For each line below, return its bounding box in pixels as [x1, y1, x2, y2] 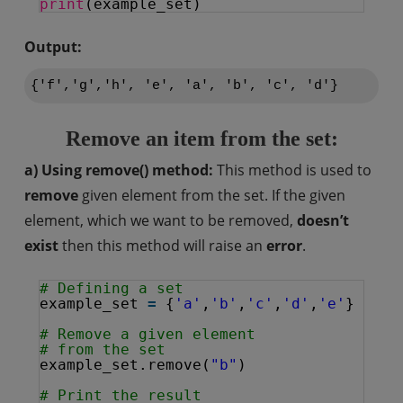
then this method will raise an [58, 236, 266, 255]
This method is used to [216, 160, 372, 180]
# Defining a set [39, 280, 184, 297]
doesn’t [296, 210, 349, 230]
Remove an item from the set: [65, 127, 338, 150]
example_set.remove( [39, 356, 210, 373]
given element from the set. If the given [77, 185, 345, 205]
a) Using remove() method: [23, 160, 217, 180]
